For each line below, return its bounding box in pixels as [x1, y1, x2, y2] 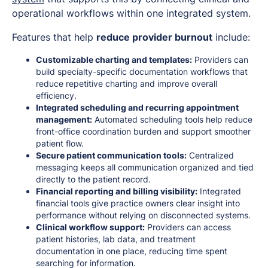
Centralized [187, 150, 234, 161]
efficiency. [36, 90, 77, 101]
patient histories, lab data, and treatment [36, 234, 196, 245]
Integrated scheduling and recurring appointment [36, 102, 239, 113]
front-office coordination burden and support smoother [36, 126, 251, 137]
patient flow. [36, 138, 84, 149]
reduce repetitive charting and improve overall [36, 78, 217, 89]
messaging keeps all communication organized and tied [36, 162, 254, 173]
